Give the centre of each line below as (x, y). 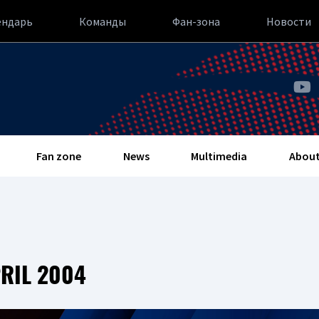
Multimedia (219, 156)
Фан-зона (196, 21)
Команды (103, 21)
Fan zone (58, 156)
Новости (289, 21)
